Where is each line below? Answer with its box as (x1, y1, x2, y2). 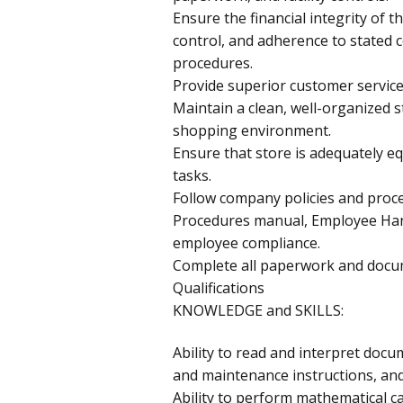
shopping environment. (173, 120, 331, 140)
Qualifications (173, 277, 264, 298)
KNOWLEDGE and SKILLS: (173, 300, 344, 320)
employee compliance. (173, 232, 320, 253)
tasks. (173, 165, 211, 185)
